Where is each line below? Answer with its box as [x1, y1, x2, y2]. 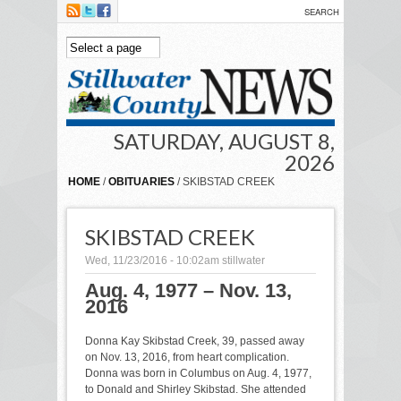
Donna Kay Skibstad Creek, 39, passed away [85, 334, 304, 347]
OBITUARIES [108, 175, 175, 188]
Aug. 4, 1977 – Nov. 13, [85, 278, 292, 302]
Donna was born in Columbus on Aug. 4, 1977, [85, 366, 311, 380]
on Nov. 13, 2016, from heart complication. [85, 350, 289, 363]
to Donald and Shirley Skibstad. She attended [85, 382, 306, 396]
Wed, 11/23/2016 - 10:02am [85, 253, 219, 267]
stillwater [222, 253, 265, 267]
